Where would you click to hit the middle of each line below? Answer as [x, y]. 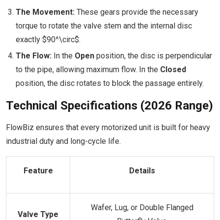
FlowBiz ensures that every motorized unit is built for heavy [108, 127]
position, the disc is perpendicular [153, 56]
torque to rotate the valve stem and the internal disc [104, 26]
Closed [173, 69]
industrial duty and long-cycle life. [63, 141]
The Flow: [34, 56]
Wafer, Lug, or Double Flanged [142, 207]
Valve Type [38, 214]
